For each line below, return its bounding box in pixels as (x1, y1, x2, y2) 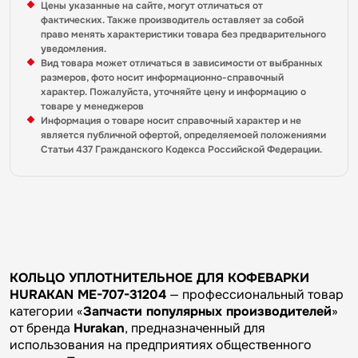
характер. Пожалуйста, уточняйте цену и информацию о (41, 86, 306, 98)
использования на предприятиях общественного (10, 336, 312, 353)
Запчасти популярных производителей (83, 303, 332, 320)
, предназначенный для (125, 320, 265, 336)
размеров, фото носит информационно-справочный (41, 71, 284, 84)
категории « (10, 303, 83, 320)
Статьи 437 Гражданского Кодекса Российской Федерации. (41, 143, 322, 156)
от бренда (10, 320, 74, 336)
